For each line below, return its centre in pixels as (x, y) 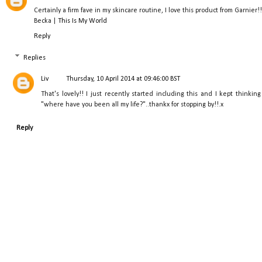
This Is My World (82, 21)
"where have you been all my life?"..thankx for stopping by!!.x (132, 104)
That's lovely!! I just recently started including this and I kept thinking (151, 94)
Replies (35, 58)
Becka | (46, 21)
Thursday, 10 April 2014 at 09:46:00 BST (123, 79)
